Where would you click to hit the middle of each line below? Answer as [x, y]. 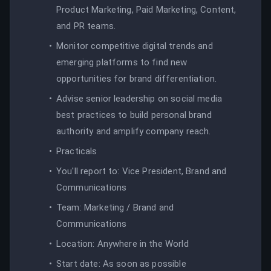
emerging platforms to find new [122, 62]
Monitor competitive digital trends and [135, 46]
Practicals [77, 151]
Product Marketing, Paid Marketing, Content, [146, 9]
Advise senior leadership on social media [139, 98]
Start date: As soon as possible [121, 263]
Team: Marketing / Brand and [115, 207]
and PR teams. [86, 26]
